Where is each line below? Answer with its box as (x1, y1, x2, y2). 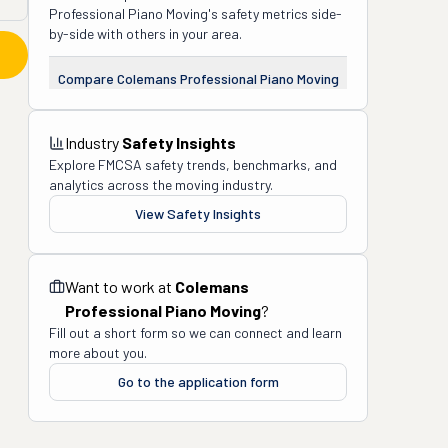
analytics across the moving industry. (49, 176, 273, 193)
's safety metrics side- (208, 5, 342, 22)
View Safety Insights (135, 205, 261, 222)
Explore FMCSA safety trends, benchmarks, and (49, 156, 337, 173)
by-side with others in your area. (49, 25, 242, 42)
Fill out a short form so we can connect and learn (49, 324, 342, 341)
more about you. (49, 344, 147, 361)
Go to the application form (117, 373, 279, 390)
